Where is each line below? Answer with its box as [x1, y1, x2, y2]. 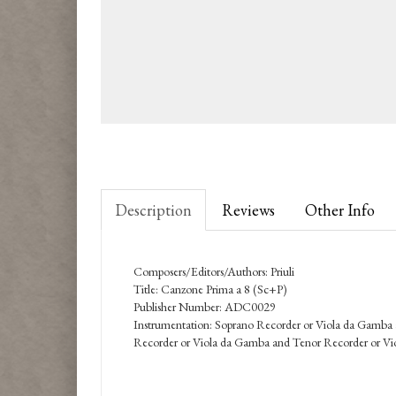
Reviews [222, 200, 275, 220]
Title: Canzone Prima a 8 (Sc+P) [133, 281, 287, 297]
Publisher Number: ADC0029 [133, 299, 276, 315]
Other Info [305, 200, 375, 220]
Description [115, 200, 192, 220]
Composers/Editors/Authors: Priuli [133, 263, 294, 279]
